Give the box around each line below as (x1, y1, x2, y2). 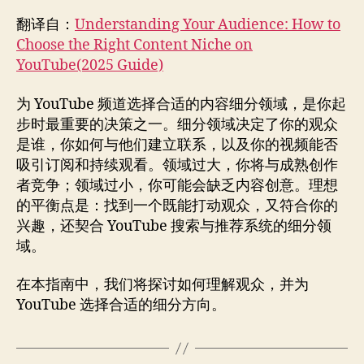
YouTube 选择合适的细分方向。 (16, 296, 226, 315)
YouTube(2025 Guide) (16, 56, 163, 76)
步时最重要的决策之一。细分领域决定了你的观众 (16, 115, 338, 134)
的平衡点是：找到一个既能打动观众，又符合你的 (16, 196, 338, 215)
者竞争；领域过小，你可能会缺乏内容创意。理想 (16, 175, 338, 195)
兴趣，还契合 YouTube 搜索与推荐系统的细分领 (16, 216, 331, 236)
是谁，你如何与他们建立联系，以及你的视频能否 (16, 135, 338, 154)
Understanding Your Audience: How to (75, 15, 340, 35)
